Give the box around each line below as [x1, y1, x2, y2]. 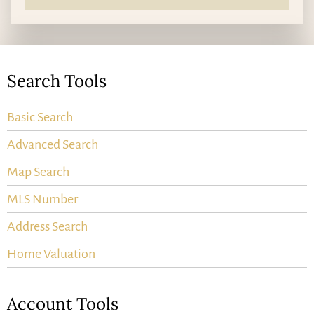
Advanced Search [7, 137, 98, 152]
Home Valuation [7, 247, 95, 261]
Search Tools [7, 70, 107, 93]
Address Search [7, 219, 88, 234]
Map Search [7, 165, 69, 179]
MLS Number [7, 192, 78, 207]
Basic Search [7, 110, 73, 125]
